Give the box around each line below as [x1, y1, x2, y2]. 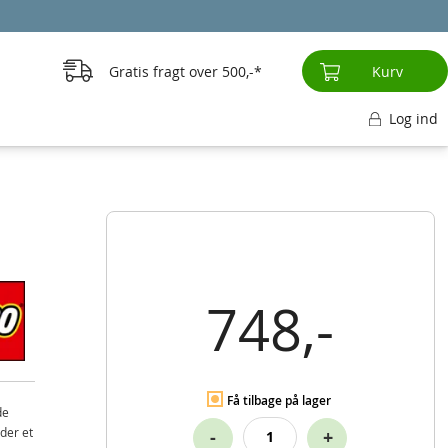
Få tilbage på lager [227, 392, 332, 409]
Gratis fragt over [108, 62, 218, 81]
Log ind [389, 109, 438, 128]
